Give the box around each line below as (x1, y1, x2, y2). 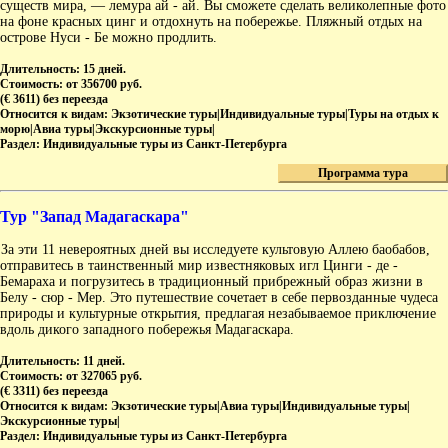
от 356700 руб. (66, 77, 142, 92)
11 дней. (83, 354, 125, 369)
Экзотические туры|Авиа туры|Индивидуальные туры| (111, 399, 410, 414)
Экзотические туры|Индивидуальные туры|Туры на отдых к (111, 107, 439, 122)
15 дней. (83, 62, 126, 77)
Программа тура (318, 166, 408, 181)
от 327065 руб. (66, 369, 142, 384)
